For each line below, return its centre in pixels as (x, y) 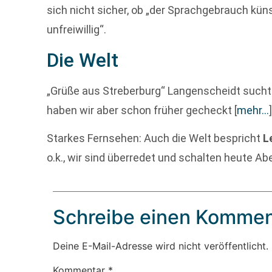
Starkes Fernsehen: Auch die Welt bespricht (155, 138)
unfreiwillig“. (77, 30)
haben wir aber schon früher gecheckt (141, 110)
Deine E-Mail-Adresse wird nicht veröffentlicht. (161, 246)
